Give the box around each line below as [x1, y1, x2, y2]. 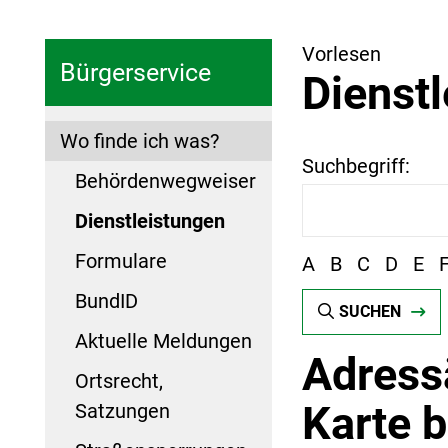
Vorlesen [301, 41, 381, 66]
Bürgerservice [60, 57, 211, 87]
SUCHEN [338, 301, 401, 321]
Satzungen [75, 398, 170, 423]
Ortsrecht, [75, 368, 163, 393]
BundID [75, 288, 138, 313]
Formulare [75, 248, 167, 273]
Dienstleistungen [75, 208, 225, 233]
